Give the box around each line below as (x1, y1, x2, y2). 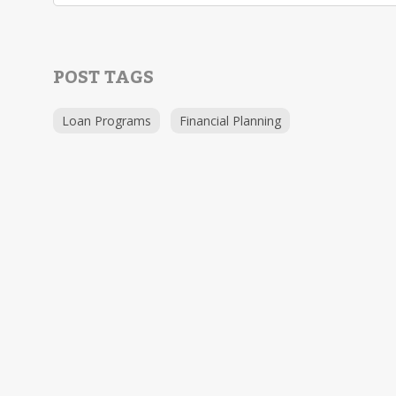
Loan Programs (62, 112, 151, 129)
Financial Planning (179, 112, 281, 129)
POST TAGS (53, 60, 154, 95)
